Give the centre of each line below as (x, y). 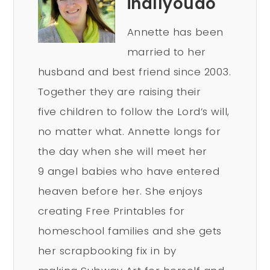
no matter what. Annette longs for (129, 132)
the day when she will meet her (122, 152)
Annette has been (175, 32)
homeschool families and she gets (130, 231)
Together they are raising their (119, 92)
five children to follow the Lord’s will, (134, 112)
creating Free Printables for (111, 211)
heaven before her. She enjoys (120, 191)
